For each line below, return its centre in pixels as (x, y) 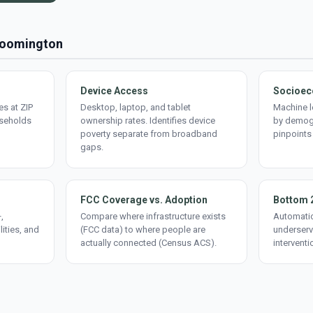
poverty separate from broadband (149, 134)
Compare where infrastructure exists (153, 216)
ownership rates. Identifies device (148, 121)
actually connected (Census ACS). (148, 243)
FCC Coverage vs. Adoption (144, 200)
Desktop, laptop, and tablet (136, 107)
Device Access (114, 91)
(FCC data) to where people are (143, 230)
